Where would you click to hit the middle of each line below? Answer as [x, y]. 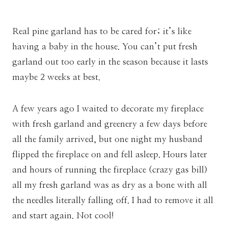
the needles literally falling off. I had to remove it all [113, 200]
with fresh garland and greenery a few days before [110, 124]
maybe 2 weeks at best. [56, 77]
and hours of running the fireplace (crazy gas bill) [110, 169]
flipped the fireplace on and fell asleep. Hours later [110, 154]
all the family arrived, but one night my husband [107, 139]
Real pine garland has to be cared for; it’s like [102, 31]
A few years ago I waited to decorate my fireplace [108, 108]
